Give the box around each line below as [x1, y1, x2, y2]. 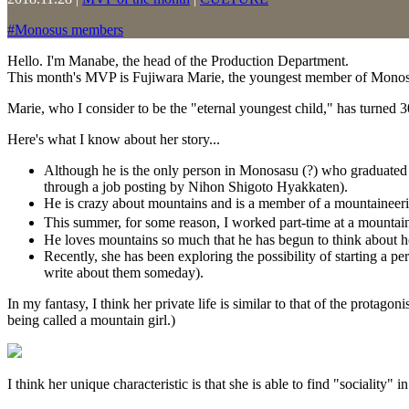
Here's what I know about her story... [7, 131, 220, 147]
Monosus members [15, 21, 123, 37]
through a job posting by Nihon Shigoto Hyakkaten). [44, 178, 348, 194]
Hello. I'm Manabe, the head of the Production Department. [7, 52, 349, 68]
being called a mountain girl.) [7, 311, 175, 328]
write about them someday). [44, 264, 204, 280]
